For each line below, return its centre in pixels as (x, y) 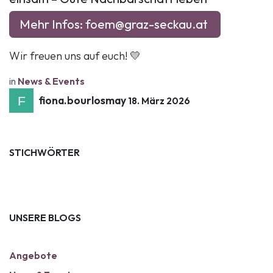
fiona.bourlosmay (82, 101)
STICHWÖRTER (44, 152)
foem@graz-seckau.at (147, 24)
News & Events (51, 81)
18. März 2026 (159, 101)
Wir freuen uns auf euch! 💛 (76, 55)
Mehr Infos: (52, 24)
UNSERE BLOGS (45, 217)
